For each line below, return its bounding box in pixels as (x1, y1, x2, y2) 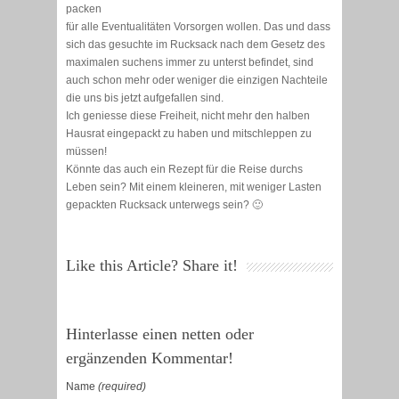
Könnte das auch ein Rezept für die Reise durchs (66, 163, 303, 176)
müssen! (66, 145, 107, 159)
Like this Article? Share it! (66, 256, 238, 275)
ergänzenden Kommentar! (66, 349, 233, 368)
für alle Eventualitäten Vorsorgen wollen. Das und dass (66, 20, 330, 34)
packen (66, 3, 102, 16)
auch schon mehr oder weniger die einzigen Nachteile (66, 74, 328, 87)
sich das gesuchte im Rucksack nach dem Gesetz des (66, 38, 325, 52)
